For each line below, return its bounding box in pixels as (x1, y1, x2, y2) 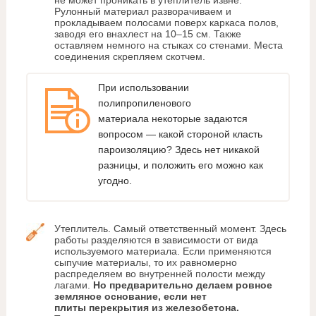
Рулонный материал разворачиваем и (54, 6, 231, 18)
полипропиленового (97, 97, 191, 109)
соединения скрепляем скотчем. (54, 51, 205, 63)
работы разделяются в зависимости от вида (54, 234, 258, 246)
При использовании (97, 81, 189, 93)
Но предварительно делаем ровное (92, 279, 272, 291)
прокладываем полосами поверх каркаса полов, (54, 17, 279, 29)
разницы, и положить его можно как (97, 159, 263, 171)
